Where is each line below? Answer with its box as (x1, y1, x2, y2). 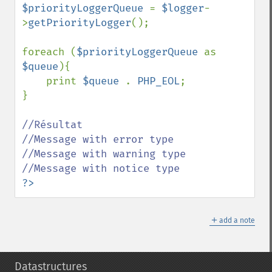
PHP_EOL (137, 75, 180, 87)
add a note (219, 216, 255, 225)
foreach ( (22, 46, 76, 58)
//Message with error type (22, 133, 174, 146)
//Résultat (22, 118, 83, 131)
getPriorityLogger (28, 16, 131, 29)
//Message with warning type (22, 148, 186, 160)
